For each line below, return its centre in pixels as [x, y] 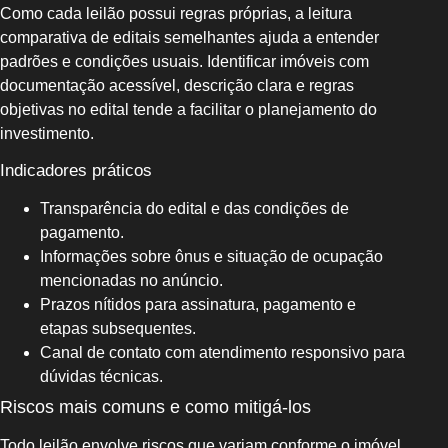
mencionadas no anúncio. [131, 280]
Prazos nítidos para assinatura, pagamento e [198, 304]
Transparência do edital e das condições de [194, 208]
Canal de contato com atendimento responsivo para [222, 352]
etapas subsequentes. [118, 328]
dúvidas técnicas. [101, 376]
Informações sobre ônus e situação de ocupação [211, 256]
